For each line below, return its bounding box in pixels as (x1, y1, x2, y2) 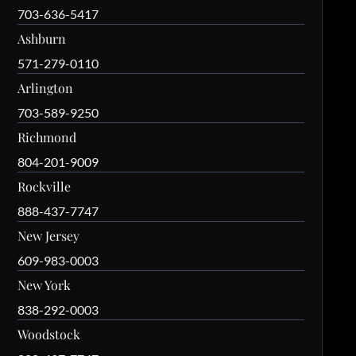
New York (17, 277, 72, 294)
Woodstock (17, 326, 81, 343)
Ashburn (17, 30, 67, 48)
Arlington (17, 79, 74, 97)
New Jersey (17, 227, 80, 245)
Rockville (17, 178, 72, 195)
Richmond (17, 129, 77, 146)
